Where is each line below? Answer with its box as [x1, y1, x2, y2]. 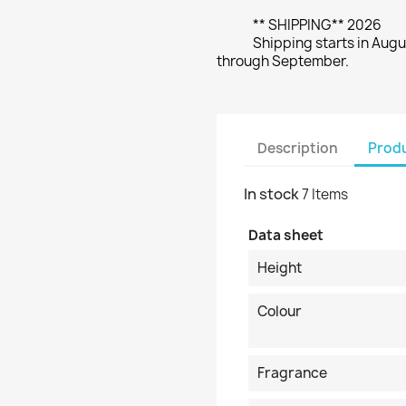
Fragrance [257, 363, 327, 382]
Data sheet [248, 226, 324, 245]
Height [257, 258, 302, 277]
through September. [217, 52, 349, 71]
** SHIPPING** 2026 [253, 15, 382, 34]
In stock [244, 184, 299, 204]
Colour [257, 302, 302, 321]
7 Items [302, 185, 348, 204]
